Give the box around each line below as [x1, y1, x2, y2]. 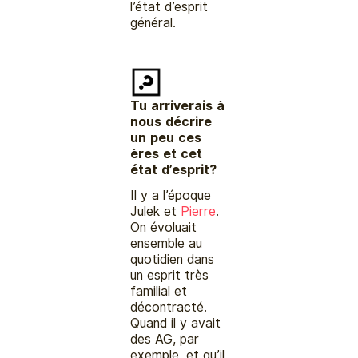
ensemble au [130, 235, 203, 251]
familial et [130, 283, 188, 299]
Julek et [130, 203, 181, 219]
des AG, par [130, 331, 200, 347]
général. [130, 14, 177, 30]
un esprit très [130, 267, 209, 283]
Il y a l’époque [130, 187, 212, 203]
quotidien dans [130, 251, 215, 267]
